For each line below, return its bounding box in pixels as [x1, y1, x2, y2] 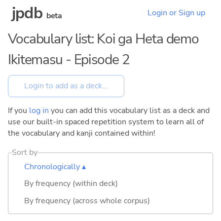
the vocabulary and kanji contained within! [8, 127, 155, 139]
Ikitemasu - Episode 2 [8, 50, 130, 70]
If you [8, 105, 29, 116]
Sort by [12, 147, 38, 158]
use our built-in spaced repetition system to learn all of [8, 116, 204, 127]
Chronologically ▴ [24, 161, 86, 172]
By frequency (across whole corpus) [24, 195, 150, 206]
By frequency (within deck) [24, 178, 118, 189]
